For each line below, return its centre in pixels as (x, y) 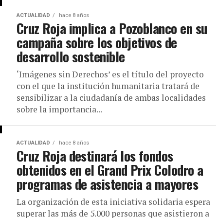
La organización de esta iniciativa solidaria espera (113, 202)
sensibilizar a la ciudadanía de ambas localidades (111, 98)
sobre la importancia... (59, 109)
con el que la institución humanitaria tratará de (108, 86)
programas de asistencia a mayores (108, 184)
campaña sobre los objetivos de (97, 42)
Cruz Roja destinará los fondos (95, 156)
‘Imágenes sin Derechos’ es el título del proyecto (110, 74)
